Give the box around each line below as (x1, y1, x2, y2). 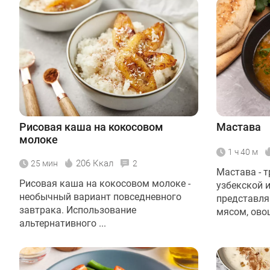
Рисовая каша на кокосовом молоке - (19, 178, 190, 190)
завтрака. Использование (19, 204, 136, 216)
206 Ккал (76, 158, 113, 169)
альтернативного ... (19, 218, 106, 230)
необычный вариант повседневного (19, 191, 181, 203)
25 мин (31, 159, 58, 169)
